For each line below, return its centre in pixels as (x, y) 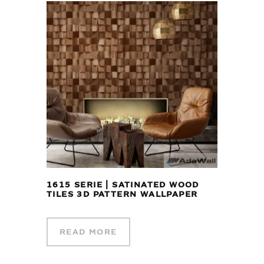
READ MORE (88, 232)
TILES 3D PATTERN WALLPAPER (122, 194)
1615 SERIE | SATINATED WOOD (123, 184)
